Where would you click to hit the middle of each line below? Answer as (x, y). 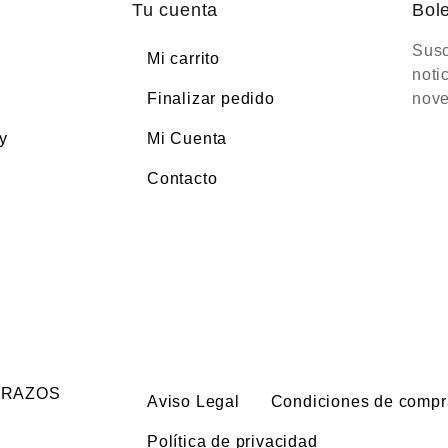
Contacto (182, 178)
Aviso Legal (193, 401)
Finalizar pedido (211, 98)
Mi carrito (183, 58)
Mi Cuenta (187, 138)
